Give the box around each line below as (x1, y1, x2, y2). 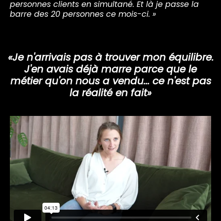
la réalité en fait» (70, 85, 151, 100)
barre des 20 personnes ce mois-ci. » (10, 8, 156, 20)
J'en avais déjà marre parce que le (24, 62, 197, 76)
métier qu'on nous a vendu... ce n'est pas (10, 74, 211, 88)
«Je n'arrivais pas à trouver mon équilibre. (7, 50, 214, 64)
